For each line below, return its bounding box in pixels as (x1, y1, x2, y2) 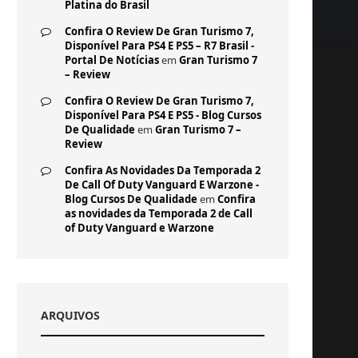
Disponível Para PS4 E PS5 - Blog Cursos (65, 108, 261, 122)
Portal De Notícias (65, 53, 159, 67)
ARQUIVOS (41, 308, 100, 323)
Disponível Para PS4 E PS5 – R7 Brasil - (65, 38, 254, 53)
